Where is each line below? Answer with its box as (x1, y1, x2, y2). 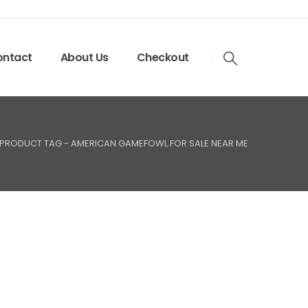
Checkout (136, 49, 189, 65)
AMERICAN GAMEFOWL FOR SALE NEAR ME (71, 137, 248, 150)
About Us (60, 49, 109, 65)
